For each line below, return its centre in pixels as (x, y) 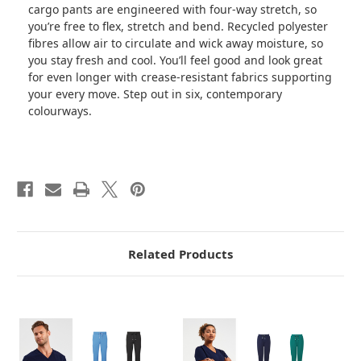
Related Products (180, 253)
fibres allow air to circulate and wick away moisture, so (176, 43)
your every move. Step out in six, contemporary (155, 93)
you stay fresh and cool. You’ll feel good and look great (175, 60)
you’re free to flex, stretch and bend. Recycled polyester (178, 26)
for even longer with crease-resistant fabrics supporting (180, 77)
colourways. (60, 110)
